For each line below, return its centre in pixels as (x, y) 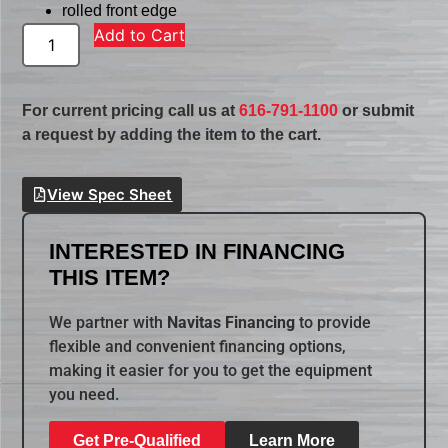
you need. (84, 394)
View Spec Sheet (110, 194)
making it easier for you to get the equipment (211, 370)
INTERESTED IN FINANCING (197, 251)
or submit (376, 111)
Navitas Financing (231, 322)
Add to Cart (140, 35)
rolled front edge (120, 11)
